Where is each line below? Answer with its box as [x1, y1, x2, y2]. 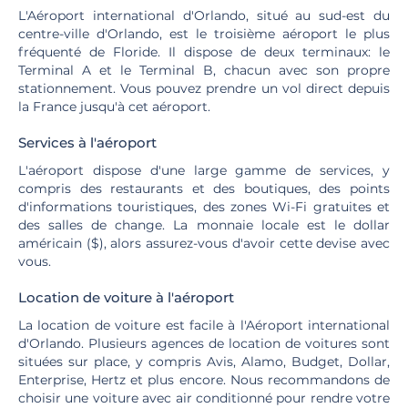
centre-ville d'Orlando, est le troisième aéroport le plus [18, 25, 390, 42]
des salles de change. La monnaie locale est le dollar [18, 217, 390, 233]
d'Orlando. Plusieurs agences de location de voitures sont [18, 335, 390, 352]
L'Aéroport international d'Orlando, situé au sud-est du [18, 7, 390, 24]
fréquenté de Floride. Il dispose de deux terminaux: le [18, 44, 390, 60]
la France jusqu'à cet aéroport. [18, 98, 210, 115]
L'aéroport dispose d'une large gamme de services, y [18, 162, 390, 178]
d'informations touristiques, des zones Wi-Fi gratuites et [18, 199, 390, 215]
